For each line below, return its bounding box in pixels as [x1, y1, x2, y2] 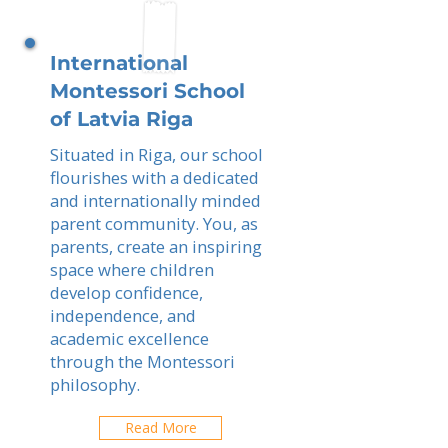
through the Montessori [50, 350, 235, 373]
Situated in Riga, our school [50, 143, 263, 166]
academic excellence [50, 327, 209, 350]
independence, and [50, 304, 196, 327]
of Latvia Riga [50, 107, 193, 131]
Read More [124, 418, 197, 437]
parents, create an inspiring [50, 235, 262, 258]
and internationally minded [50, 189, 261, 212]
